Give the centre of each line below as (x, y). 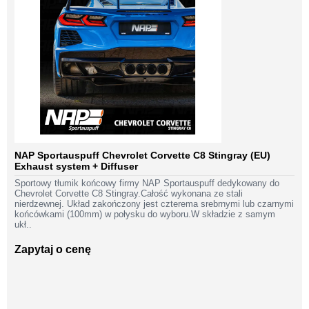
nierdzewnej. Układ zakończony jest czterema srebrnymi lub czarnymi (154, 204)
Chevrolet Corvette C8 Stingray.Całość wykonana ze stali (129, 194)
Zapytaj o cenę (53, 250)
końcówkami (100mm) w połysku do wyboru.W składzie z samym (145, 215)
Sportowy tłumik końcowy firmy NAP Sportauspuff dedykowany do (147, 183)
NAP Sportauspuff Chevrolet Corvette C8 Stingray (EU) (142, 156)
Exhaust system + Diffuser (76, 167)
